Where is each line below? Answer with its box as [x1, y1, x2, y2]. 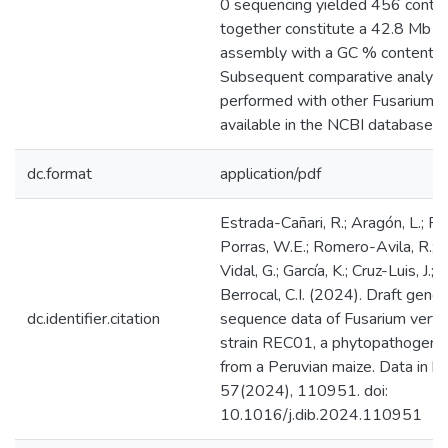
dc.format [27, 163, 92, 185]
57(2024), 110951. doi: [220, 380, 388, 402]
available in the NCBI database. [220, 114, 436, 136]
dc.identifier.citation [27, 308, 160, 330]
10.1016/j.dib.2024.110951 [220, 404, 422, 426]
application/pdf [220, 163, 321, 185]
